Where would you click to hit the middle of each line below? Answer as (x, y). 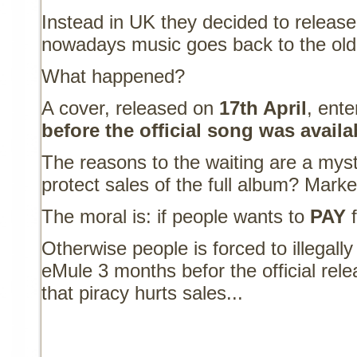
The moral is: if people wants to (176, 217)
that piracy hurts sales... (143, 293)
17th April (263, 108)
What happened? (114, 76)
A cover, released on (131, 108)
